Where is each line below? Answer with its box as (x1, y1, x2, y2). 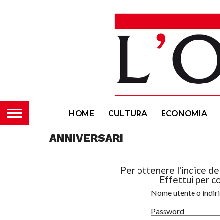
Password (151, 206, 185, 216)
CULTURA (108, 109, 147, 118)
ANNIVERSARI (49, 132, 123, 144)
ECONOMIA (161, 109, 207, 118)
